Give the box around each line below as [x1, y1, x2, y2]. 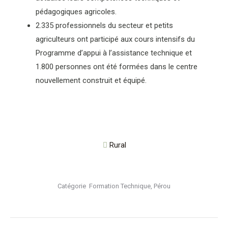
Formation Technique [89, 182, 151, 190]
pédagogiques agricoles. [35, 7, 117, 16]
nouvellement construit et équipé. [35, 75, 147, 85]
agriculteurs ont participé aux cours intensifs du [35, 34, 195, 44]
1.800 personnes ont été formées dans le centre [35, 62, 197, 71]
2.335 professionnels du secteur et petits [35, 20, 173, 30]
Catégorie [58, 182, 89, 190]
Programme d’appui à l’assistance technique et [35, 48, 192, 58]
